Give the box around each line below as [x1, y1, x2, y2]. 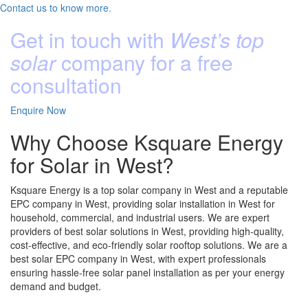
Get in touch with [10, 24, 170, 54]
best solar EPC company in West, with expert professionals [10, 251, 266, 265]
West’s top [170, 24, 264, 54]
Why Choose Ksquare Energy [10, 126, 283, 157]
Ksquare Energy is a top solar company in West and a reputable [10, 182, 288, 197]
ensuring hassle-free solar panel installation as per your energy [10, 265, 285, 279]
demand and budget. [10, 278, 101, 293]
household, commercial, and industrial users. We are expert [10, 210, 269, 224]
